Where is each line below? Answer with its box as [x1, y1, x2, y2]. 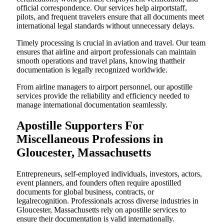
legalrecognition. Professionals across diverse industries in [16, 196, 198, 205]
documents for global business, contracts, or [16, 187, 154, 196]
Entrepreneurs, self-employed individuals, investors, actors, [16, 169, 202, 178]
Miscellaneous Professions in [16, 132, 163, 146]
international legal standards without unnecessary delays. [16, 21, 194, 30]
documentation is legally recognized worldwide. [16, 65, 167, 74]
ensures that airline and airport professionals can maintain [16, 47, 196, 56]
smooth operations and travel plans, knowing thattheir [16, 56, 185, 65]
